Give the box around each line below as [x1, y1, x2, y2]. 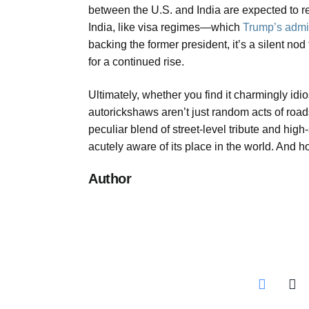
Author [88, 171, 132, 187]
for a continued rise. [88, 56, 184, 68]
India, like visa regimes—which [88, 21, 243, 34]
